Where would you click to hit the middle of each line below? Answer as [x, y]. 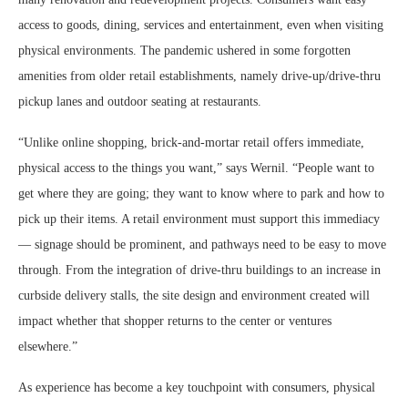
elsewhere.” [48, 346]
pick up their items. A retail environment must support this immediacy [199, 219]
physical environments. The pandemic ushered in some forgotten [184, 50]
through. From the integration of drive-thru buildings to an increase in [199, 270]
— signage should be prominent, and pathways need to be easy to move [202, 244]
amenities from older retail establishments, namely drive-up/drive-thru [199, 76]
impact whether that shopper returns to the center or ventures [175, 321]
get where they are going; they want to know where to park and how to [201, 193]
